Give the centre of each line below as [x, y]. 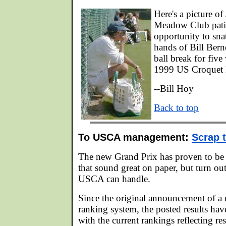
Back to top [176, 108]
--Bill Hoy [174, 89]
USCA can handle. [114, 179]
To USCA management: [135, 137]
